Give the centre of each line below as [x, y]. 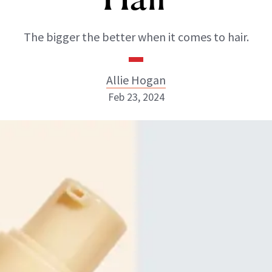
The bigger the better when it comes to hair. [136, 37]
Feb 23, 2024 [136, 97]
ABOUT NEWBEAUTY [71, 222]
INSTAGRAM [125, 168]
